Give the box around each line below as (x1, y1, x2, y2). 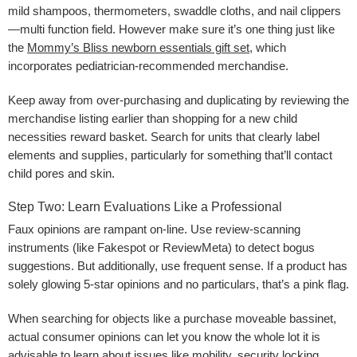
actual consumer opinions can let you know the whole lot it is (8, 330, 320, 343)
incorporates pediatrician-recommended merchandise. (8, 59, 288, 73)
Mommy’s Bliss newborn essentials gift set (27, 41, 249, 54)
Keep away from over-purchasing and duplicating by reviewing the (8, 93, 349, 107)
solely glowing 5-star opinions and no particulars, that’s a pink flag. (8, 277, 349, 291)
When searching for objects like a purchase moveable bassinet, (8, 312, 336, 325)
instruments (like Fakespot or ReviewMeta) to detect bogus (8, 241, 315, 254)
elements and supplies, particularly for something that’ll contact (8, 148, 332, 162)
